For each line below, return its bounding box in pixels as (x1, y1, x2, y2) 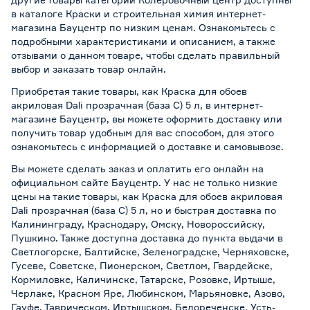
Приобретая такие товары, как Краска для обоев (11, 84, 247, 97)
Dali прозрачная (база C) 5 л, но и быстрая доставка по (11, 203, 276, 216)
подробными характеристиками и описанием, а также (11, 35, 275, 47)
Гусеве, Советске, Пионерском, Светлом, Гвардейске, (11, 259, 273, 271)
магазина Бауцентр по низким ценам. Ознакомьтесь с (11, 21, 275, 33)
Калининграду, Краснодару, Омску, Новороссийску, (11, 217, 265, 230)
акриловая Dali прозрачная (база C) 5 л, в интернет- (11, 98, 263, 111)
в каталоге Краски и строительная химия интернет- (11, 7, 266, 19)
